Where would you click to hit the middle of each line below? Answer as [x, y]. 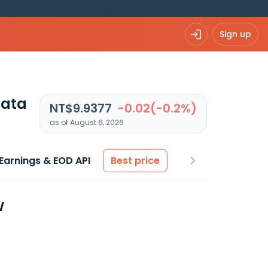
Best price [135, 161]
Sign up [235, 34]
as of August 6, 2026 [86, 122]
